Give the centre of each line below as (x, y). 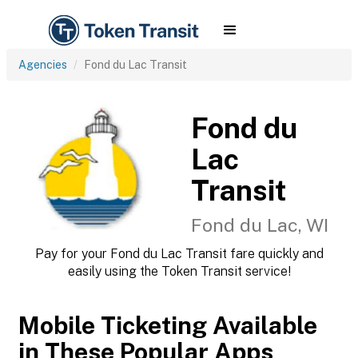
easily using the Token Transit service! (179, 271)
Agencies (43, 65)
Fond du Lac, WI (260, 225)
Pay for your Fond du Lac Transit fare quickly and (179, 254)
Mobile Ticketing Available (168, 325)
